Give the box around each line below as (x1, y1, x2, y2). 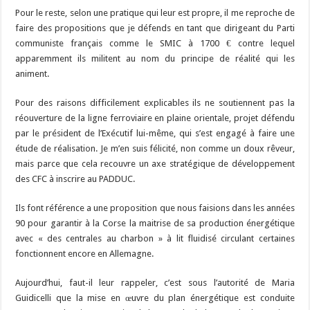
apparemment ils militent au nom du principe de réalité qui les (15, 53, 295, 64)
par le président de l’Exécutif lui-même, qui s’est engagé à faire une (15, 128, 295, 139)
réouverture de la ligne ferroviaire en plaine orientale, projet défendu (15, 113, 295, 124)
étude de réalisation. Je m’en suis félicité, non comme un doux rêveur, (15, 143, 295, 154)
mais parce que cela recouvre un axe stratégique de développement (15, 158, 295, 170)
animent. (15, 69, 50, 80)
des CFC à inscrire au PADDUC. (15, 174, 136, 185)
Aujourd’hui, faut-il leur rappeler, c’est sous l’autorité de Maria (15, 277, 295, 289)
